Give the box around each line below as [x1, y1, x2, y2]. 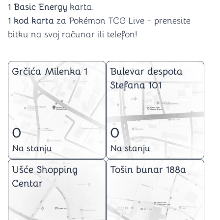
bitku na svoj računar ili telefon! [8, 29, 137, 40]
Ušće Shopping [12, 164, 78, 176]
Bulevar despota [110, 65, 183, 78]
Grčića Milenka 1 [12, 65, 87, 78]
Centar [12, 177, 43, 190]
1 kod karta [8, 15, 54, 26]
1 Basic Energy [8, 1, 67, 12]
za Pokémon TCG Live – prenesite [54, 15, 191, 26]
